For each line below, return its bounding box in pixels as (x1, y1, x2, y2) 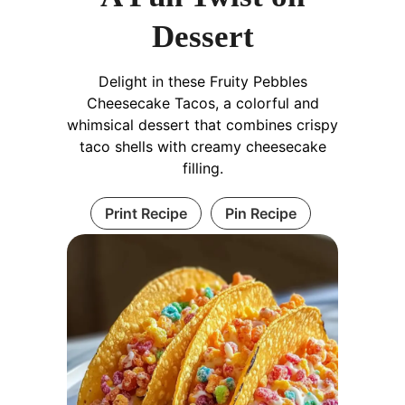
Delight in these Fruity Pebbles (98, 71, 307, 90)
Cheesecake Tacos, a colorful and (86, 93, 319, 112)
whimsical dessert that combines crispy (67, 115, 338, 134)
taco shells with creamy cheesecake (79, 137, 326, 155)
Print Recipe (104, 203, 187, 222)
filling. (182, 158, 223, 177)
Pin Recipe (224, 203, 297, 222)
